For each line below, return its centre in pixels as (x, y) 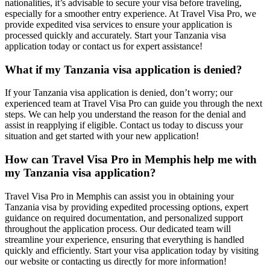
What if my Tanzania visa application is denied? (124, 69)
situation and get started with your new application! (102, 136)
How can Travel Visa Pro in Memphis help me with (131, 160)
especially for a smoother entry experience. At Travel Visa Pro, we (130, 13)
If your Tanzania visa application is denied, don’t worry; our (119, 93)
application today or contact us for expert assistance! (104, 46)
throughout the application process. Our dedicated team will (118, 228)
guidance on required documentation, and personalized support (124, 218)
